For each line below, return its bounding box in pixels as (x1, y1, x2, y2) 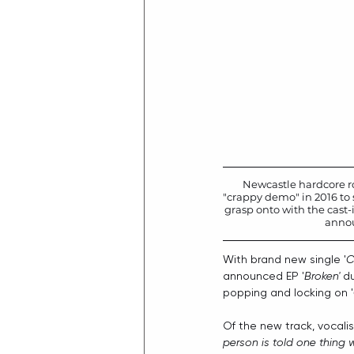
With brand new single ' (223, 253, 346, 265)
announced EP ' (223, 269, 304, 282)
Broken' (304, 269, 340, 282)
